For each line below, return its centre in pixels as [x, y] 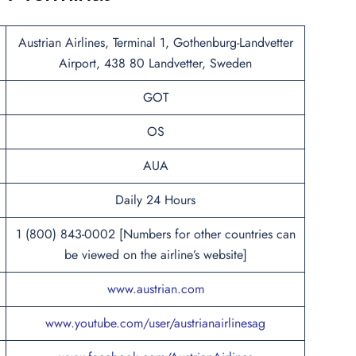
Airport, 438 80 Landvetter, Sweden [155, 63]
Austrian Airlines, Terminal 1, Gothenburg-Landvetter [155, 42]
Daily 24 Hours [155, 199]
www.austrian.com [155, 288]
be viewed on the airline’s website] [155, 254]
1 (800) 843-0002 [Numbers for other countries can [155, 234]
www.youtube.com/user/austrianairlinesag [155, 323]
